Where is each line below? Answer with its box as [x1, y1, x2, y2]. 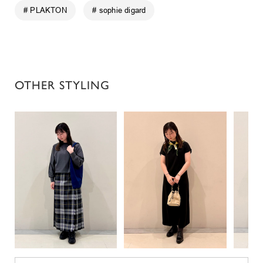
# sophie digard [92, 5, 146, 15]
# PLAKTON [23, 5, 67, 15]
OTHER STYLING [15, 78, 110, 93]
